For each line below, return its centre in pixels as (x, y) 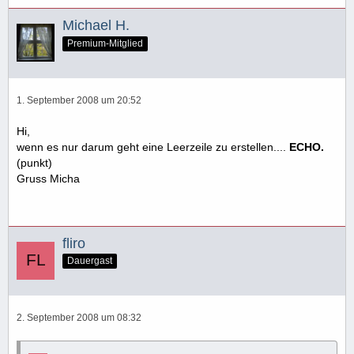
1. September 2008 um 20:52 (79, 100)
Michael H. (96, 25)
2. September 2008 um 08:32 (79, 318)
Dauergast (90, 261)
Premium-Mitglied (105, 43)
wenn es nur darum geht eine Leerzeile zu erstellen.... (153, 147)
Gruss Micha (48, 178)
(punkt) (34, 162)
